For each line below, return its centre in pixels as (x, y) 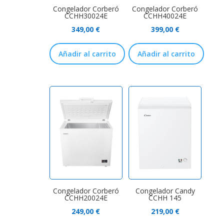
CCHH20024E (86, 198)
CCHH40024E (165, 15)
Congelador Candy (165, 191)
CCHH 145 (165, 198)
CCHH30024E (86, 15)
